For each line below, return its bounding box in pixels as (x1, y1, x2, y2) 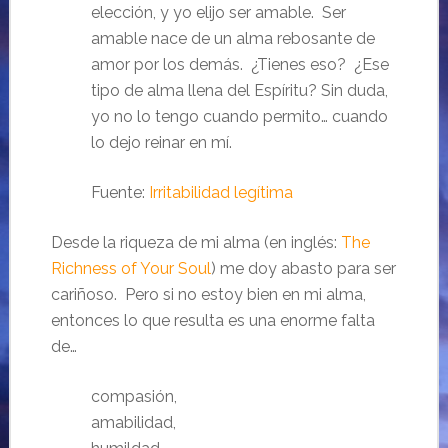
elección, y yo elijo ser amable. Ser (90, 3, 346, 23)
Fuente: (90, 183, 149, 203)
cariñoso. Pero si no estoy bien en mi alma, (50, 285, 366, 305)
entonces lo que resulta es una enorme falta (50, 311, 375, 331)
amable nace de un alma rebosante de (90, 29, 375, 49)
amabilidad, (90, 413, 176, 433)
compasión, (90, 387, 177, 407)
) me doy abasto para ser (210, 259, 396, 279)
